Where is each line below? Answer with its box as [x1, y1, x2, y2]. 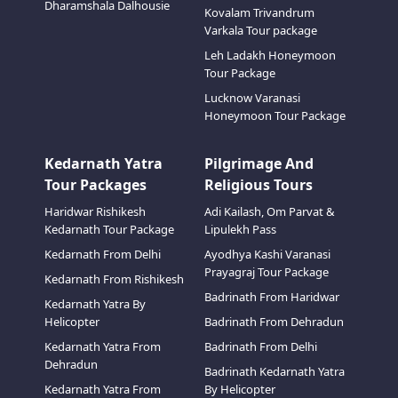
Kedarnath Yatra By [44, 296, 146, 312]
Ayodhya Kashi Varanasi [204, 246, 330, 262]
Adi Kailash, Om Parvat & [204, 203, 335, 219]
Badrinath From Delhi [204, 338, 317, 354]
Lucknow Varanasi [204, 90, 300, 106]
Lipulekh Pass [204, 221, 276, 237]
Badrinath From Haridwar [204, 289, 339, 305]
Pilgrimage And [204, 154, 314, 173]
